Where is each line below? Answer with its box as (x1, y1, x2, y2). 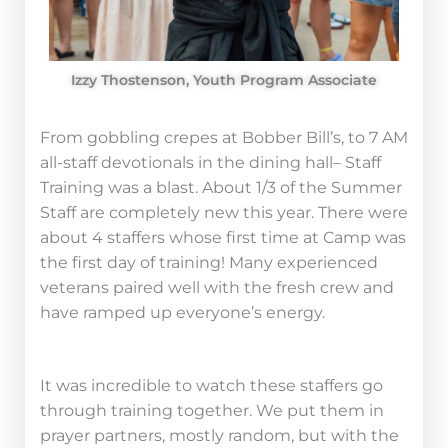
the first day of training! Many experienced (40, 252, 378, 272)
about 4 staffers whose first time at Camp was (40, 227, 406, 247)
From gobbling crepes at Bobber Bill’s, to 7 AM (40, 127, 408, 147)
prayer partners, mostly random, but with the (40, 425, 399, 445)
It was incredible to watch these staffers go (40, 375, 383, 395)
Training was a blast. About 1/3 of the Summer (40, 177, 402, 197)
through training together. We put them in (40, 400, 384, 420)
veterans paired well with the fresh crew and (40, 277, 394, 297)
